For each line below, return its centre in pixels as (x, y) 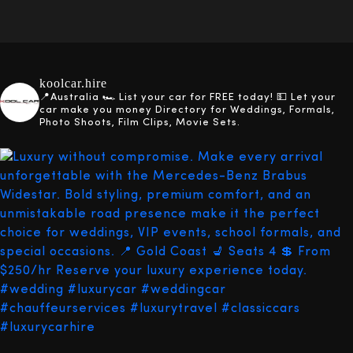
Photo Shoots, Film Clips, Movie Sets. (140, 123)
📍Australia (71, 97)
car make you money (96, 110)
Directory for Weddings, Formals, (243, 110)
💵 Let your (305, 97)
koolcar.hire (73, 83)
